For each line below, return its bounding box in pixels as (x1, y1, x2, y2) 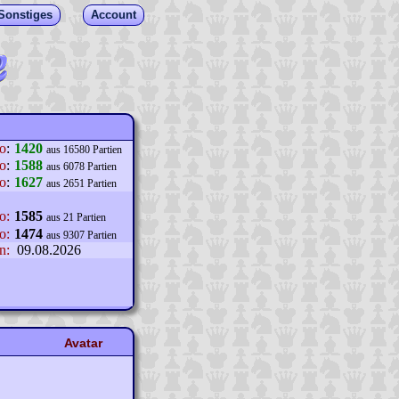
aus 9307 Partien (46, 229, 117, 241)
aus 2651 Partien (46, 177, 117, 190)
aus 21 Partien (46, 211, 106, 224)
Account (91, 8, 136, 21)
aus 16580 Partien (46, 143, 122, 156)
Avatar (63, 336, 102, 350)
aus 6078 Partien (46, 160, 117, 173)
